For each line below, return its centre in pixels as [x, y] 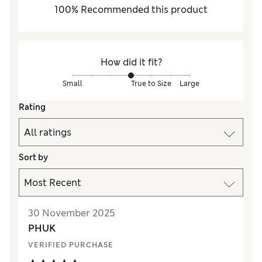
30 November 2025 [72, 213]
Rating [32, 107]
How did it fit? [131, 62]
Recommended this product [144, 10]
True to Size [151, 83]
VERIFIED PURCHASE [71, 245]
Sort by [33, 157]
